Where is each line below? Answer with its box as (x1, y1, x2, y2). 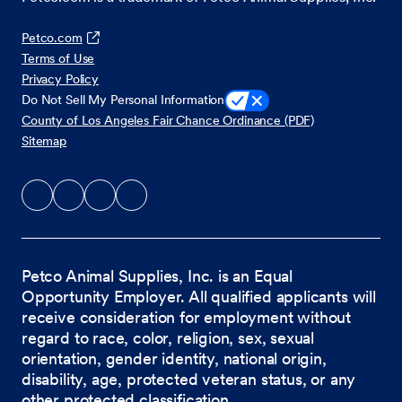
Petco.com (22, 29, 83, 46)
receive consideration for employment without (22, 307, 352, 328)
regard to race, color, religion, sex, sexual (22, 328, 315, 349)
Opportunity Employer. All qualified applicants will (22, 286, 376, 308)
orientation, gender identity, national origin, (22, 348, 327, 370)
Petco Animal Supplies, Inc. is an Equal (22, 266, 293, 287)
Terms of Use (22, 49, 95, 66)
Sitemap (22, 133, 67, 150)
